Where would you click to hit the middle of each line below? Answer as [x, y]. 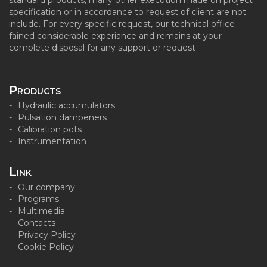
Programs [38, 199]
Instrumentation [52, 141]
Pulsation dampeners [62, 117]
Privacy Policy [47, 235]
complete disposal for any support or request [102, 48]
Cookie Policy [46, 247]
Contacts [37, 223]
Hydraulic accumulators [66, 105]
